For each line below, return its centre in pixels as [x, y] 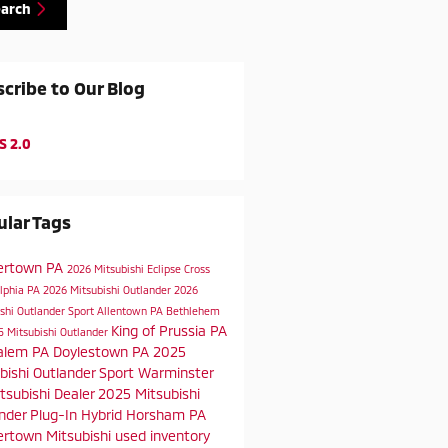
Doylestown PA [102, 351]
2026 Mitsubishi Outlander [108, 289]
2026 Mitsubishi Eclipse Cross [138, 268]
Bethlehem [192, 310]
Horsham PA [165, 414]
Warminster [175, 372]
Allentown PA [131, 310]
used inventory [162, 435]
